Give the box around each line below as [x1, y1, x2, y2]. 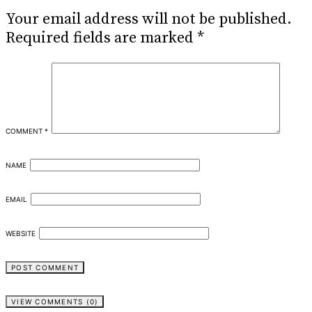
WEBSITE [6, 228, 36, 237]
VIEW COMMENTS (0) [11, 297, 99, 306]
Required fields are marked [6, 28, 197, 47]
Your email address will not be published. [6, 9, 292, 29]
